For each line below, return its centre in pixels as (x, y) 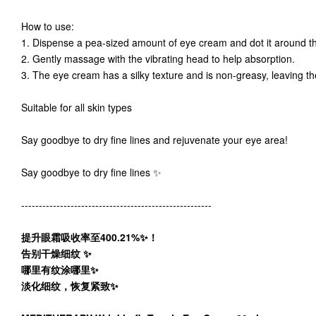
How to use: (50, 26)
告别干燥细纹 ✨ (56, 253)
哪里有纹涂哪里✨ (60, 269)
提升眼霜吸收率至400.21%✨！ (90, 237)
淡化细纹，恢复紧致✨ (70, 286)
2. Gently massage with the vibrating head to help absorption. (161, 59)
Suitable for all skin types (79, 107)
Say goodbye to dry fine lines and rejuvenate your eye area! (157, 140)
